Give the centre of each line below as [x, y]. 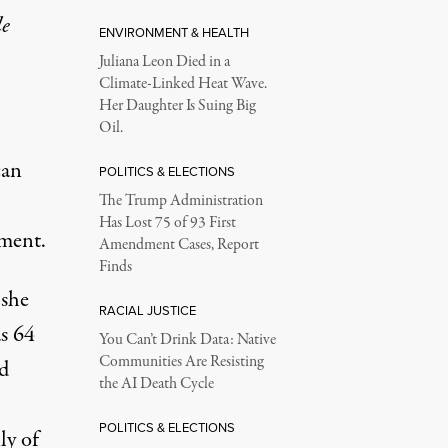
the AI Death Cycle [156, 384]
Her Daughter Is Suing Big [177, 106]
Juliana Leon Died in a [164, 62]
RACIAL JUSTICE [147, 310]
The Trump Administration [180, 201]
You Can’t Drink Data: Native [187, 340]
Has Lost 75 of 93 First [167, 223]
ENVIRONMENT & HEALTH [173, 32]
